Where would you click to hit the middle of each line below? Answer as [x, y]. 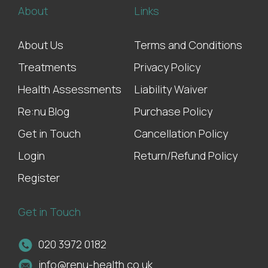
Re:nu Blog [44, 112]
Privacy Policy [167, 67]
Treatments [47, 67]
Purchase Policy [173, 112]
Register [39, 178]
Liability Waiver [171, 89]
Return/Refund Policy [186, 156]
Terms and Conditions [188, 45]
